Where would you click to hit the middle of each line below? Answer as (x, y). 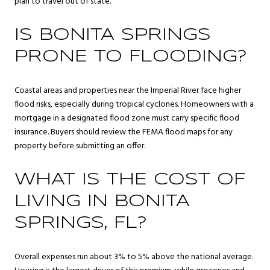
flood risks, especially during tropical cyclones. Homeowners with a (134, 105)
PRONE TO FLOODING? (131, 57)
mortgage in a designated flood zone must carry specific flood (127, 119)
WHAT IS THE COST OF (130, 180)
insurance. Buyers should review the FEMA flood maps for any (124, 133)
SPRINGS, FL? (81, 223)
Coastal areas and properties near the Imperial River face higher (128, 91)
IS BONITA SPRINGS (113, 35)
